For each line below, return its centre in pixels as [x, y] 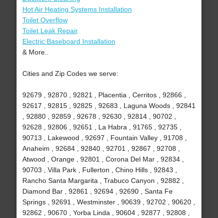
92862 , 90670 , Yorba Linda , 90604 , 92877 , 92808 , [106, 213]
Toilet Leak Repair [50, 31]
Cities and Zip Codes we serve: [70, 74]
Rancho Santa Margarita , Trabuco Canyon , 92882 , [103, 181]
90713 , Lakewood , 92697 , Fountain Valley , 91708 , [104, 138]
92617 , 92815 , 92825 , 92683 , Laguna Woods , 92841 [109, 106]
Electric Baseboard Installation [69, 42]
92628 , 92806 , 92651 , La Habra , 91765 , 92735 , [102, 127]
